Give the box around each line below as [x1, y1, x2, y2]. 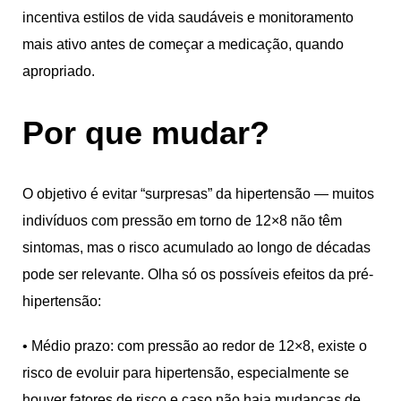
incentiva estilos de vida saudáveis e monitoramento [22, 9, 354, 25]
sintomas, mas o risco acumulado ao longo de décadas [22, 239, 371, 255]
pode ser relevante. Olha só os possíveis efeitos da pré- [22, 266, 373, 282]
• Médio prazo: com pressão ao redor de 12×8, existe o [22, 337, 367, 354]
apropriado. [22, 63, 95, 79]
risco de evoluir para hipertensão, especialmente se [22, 364, 349, 380]
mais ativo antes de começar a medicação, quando [22, 36, 344, 52]
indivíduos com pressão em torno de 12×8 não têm [22, 212, 342, 228]
